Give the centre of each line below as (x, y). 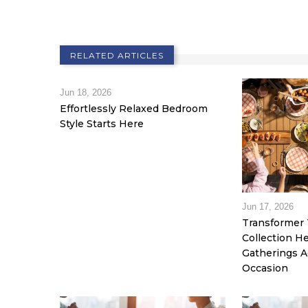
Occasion (265, 268)
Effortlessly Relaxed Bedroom (134, 109)
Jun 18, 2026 (86, 93)
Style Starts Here (102, 124)
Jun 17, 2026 (268, 207)
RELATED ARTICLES (117, 56)
